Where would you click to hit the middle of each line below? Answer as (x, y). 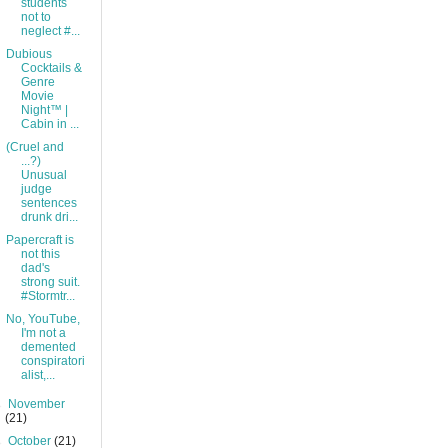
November (37, 404)
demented (48, 347)
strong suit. (50, 282)
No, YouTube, (42, 319)
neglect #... (50, 31)
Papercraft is (39, 240)
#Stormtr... (47, 296)
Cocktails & (51, 68)
